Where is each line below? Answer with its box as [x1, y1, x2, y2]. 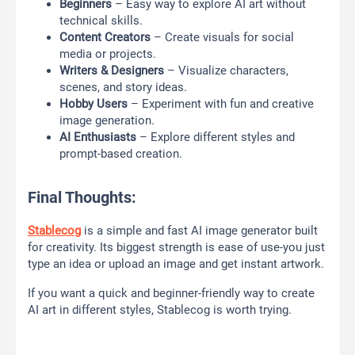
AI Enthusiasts [59, 130, 136, 145]
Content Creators [59, 30, 151, 45]
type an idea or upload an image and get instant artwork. [28, 257, 324, 272]
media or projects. [59, 47, 156, 62]
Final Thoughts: [28, 188, 136, 208]
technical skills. [59, 13, 143, 29]
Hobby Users [59, 97, 128, 112]
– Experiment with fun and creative [128, 97, 314, 112]
